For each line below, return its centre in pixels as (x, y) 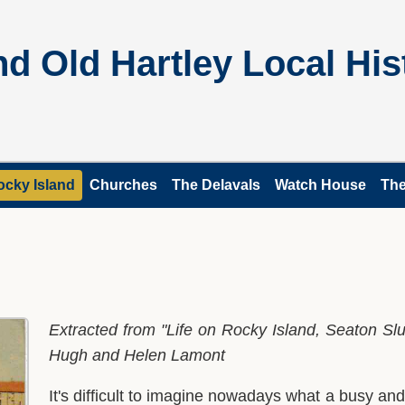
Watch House (320, 185)
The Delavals (216, 185)
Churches (123, 185)
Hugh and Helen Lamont (137, 355)
